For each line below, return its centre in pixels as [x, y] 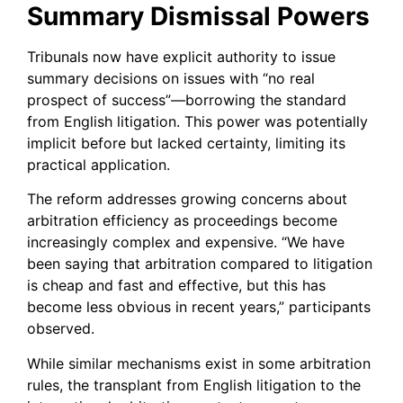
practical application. [99, 164]
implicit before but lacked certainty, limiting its [186, 143]
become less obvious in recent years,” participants [199, 307]
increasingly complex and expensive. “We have [186, 242]
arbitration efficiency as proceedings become [182, 221]
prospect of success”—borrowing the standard [187, 99]
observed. [61, 329]
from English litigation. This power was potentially [197, 121]
